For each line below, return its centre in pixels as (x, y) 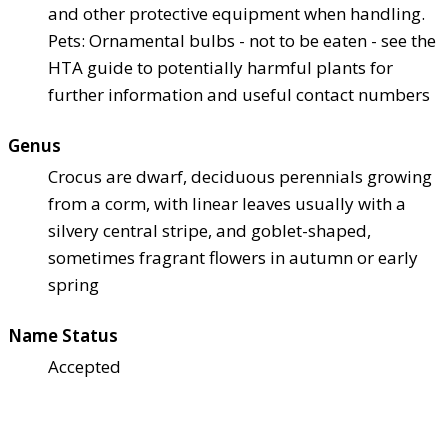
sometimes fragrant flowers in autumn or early (233, 258)
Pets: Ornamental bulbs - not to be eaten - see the (242, 41)
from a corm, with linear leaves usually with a (227, 204)
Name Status (63, 336)
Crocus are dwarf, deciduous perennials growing (240, 177)
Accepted (84, 367)
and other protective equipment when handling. (236, 14)
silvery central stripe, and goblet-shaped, (209, 231)
